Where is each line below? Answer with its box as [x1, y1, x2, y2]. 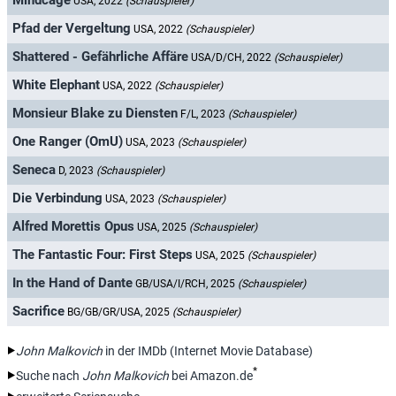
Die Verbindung [12, 190, 103, 207]
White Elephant [12, 77, 100, 94]
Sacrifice [12, 303, 65, 320]
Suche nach [16, 368, 82, 383]
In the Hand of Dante [12, 275, 133, 292]
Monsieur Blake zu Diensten [12, 105, 178, 122]
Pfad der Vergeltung [12, 20, 131, 37]
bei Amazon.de [169, 368, 253, 383]
